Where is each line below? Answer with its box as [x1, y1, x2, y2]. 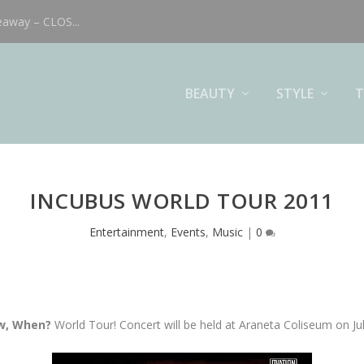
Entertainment [89, 224, 164, 240]
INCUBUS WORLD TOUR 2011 [30, 186, 334, 216]
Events [170, 224, 206, 240]
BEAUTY [184, 84, 235, 102]
